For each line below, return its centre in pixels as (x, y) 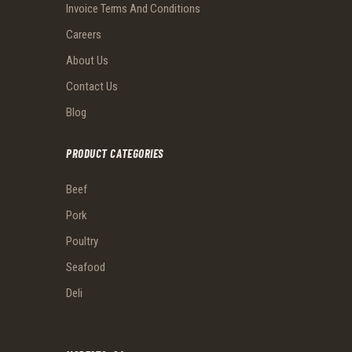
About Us (87, 60)
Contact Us (92, 86)
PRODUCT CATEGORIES (115, 153)
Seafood (86, 267)
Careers (84, 34)
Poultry (82, 241)
